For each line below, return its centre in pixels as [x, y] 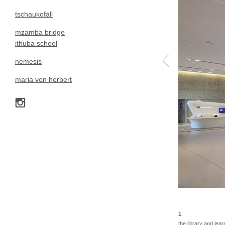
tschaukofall [34, 14]
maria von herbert [43, 79]
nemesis [28, 61]
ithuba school [36, 43]
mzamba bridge [40, 32]
